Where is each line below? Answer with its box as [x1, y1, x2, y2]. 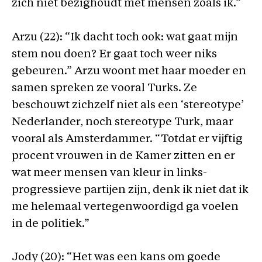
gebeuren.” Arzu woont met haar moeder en [12, 65, 246, 77]
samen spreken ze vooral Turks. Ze [12, 82, 197, 94]
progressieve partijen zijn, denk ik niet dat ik [12, 184, 249, 196]
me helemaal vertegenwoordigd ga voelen [12, 201, 239, 213]
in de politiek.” [12, 218, 89, 230]
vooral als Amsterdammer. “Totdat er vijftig [12, 133, 243, 145]
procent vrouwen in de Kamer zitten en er [12, 150, 235, 162]
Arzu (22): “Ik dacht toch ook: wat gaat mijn [12, 32, 238, 43]
